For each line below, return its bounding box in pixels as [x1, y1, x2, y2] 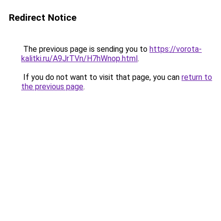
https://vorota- [149, 44, 202, 54]
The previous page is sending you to [21, 44, 149, 54]
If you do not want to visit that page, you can [21, 73, 182, 82]
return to [182, 73, 212, 82]
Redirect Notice [9, 12, 76, 23]
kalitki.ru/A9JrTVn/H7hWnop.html [21, 54, 138, 63]
